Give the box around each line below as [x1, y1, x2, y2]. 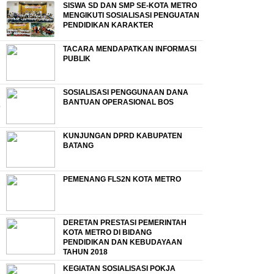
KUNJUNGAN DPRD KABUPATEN [63, 131, 182, 140]
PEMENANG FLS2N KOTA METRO [63, 174, 181, 183]
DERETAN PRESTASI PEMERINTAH [63, 218, 187, 227]
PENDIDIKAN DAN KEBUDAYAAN [63, 237, 182, 246]
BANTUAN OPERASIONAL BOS [63, 97, 174, 106]
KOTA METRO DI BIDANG [63, 228, 152, 237]
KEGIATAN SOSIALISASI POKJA [63, 264, 176, 273]
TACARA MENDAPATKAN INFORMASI [63, 44, 196, 53]
